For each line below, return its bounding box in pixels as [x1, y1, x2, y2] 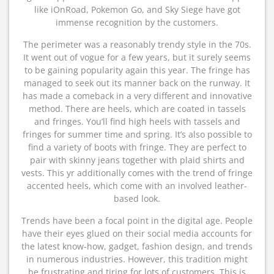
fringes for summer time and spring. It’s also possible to [22, 128, 252, 140]
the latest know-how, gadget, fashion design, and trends [21, 240, 253, 252]
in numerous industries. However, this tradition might [26, 253, 248, 265]
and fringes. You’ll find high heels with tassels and [34, 116, 240, 127]
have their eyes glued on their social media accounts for [22, 228, 252, 239]
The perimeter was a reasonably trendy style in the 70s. [23, 39, 251, 50]
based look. [114, 193, 160, 204]
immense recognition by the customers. [56, 17, 218, 28]
